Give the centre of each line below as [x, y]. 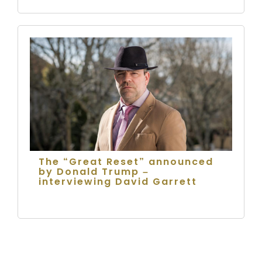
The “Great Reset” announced [126, 161]
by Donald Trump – [94, 171]
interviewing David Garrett [118, 181]
